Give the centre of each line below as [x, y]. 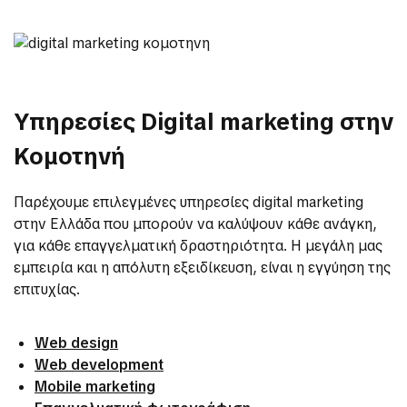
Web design [76, 343]
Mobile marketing [95, 387]
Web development [99, 365]
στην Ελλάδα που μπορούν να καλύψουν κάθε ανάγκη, [195, 224]
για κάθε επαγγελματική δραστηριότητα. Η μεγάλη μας [198, 246]
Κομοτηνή [69, 157]
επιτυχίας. [47, 289]
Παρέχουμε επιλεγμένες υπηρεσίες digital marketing [189, 202]
